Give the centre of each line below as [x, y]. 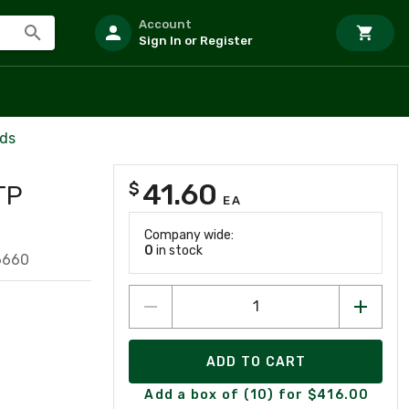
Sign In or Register [196, 41]
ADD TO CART [256, 362]
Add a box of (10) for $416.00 [257, 394]
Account [165, 24]
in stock [178, 251]
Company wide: [189, 235]
